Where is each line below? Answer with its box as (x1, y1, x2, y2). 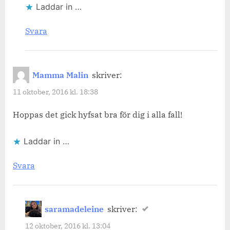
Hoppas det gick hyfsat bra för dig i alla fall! (13, 109, 182, 120)
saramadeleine (45, 204, 104, 215)
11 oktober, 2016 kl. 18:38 (13, 87, 98, 97)
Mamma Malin (32, 69, 89, 80)
